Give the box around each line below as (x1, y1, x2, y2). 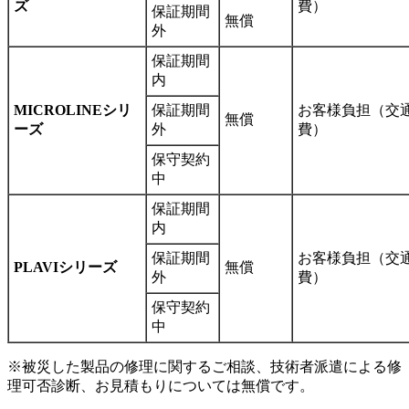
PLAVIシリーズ (14, 258, 117, 275)
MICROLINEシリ (14, 101, 131, 118)
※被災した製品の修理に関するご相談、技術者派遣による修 (7, 358, 402, 374)
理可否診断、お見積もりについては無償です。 (7, 377, 314, 393)
